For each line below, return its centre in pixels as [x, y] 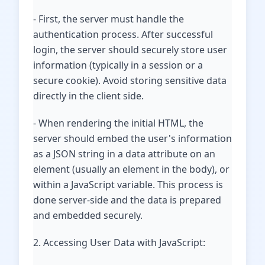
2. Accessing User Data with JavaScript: [119, 243]
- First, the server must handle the [109, 19]
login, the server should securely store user [130, 50]
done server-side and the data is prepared [127, 200]
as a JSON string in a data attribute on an [124, 154]
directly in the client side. [88, 96]
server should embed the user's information [132, 138]
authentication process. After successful [123, 34]
